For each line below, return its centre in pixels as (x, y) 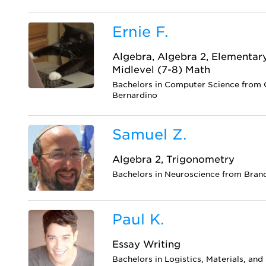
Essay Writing (147, 245)
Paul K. (138, 220)
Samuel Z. (150, 134)
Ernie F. (140, 32)
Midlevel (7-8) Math (161, 70)
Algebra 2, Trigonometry (174, 159)
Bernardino (135, 95)
